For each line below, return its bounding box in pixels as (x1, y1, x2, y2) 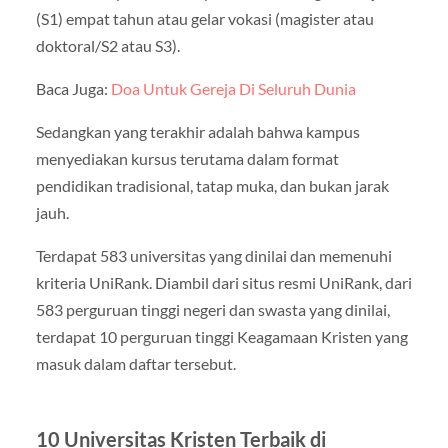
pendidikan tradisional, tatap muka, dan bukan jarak (35, 176, 389, 196)
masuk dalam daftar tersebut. (35, 354, 236, 374)
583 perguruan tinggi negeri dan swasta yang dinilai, (35, 300, 390, 320)
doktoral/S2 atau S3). (35, 35, 180, 55)
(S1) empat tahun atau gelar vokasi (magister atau (35, 8, 374, 28)
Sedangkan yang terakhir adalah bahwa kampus (35, 122, 360, 142)
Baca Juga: (35, 78, 111, 98)
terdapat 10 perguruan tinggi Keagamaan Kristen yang (35, 327, 408, 347)
